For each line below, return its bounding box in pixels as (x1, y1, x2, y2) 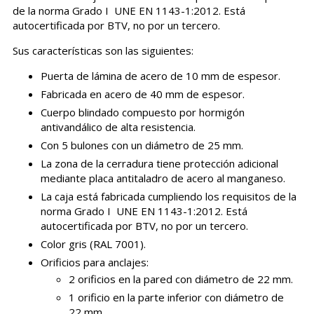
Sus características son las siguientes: (12, 43, 196, 58)
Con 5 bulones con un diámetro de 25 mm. (40, 138, 246, 153)
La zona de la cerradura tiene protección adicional (40, 156, 278, 171)
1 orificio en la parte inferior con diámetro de (68, 290, 284, 305)
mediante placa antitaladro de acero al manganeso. (40, 171, 285, 186)
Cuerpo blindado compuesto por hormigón (40, 105, 245, 120)
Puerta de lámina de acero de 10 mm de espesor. (40, 69, 280, 83)
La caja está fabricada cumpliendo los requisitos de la (40, 189, 296, 204)
